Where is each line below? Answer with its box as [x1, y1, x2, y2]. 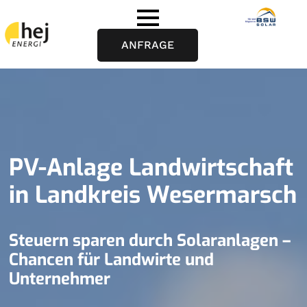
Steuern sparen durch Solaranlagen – [9, 230, 291, 251]
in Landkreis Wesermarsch [9, 180, 297, 210]
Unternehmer [9, 268, 111, 290]
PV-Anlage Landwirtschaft [9, 152, 294, 183]
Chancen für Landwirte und [9, 249, 214, 271]
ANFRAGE [121, 38, 175, 51]
